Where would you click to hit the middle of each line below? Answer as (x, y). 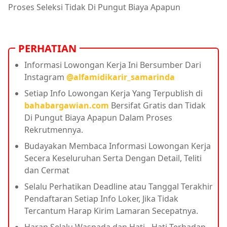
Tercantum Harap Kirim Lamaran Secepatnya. (111, 211)
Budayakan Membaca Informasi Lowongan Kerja (118, 146)
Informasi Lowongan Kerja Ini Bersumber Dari (113, 65)
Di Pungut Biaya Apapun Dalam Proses (98, 117)
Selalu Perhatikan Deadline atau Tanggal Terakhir (119, 186)
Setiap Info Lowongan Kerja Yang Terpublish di (113, 93)
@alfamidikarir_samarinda (121, 77)
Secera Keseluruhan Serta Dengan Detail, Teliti (113, 158)
